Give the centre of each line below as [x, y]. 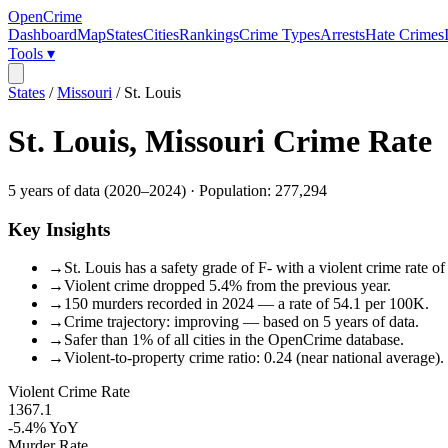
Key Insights [59, 229]
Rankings [209, 34]
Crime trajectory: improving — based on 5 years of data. [241, 322]
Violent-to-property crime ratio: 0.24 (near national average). [254, 358]
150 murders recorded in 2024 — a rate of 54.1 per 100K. [246, 304]
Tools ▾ [31, 53]
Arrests [342, 34]
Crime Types [279, 34]
